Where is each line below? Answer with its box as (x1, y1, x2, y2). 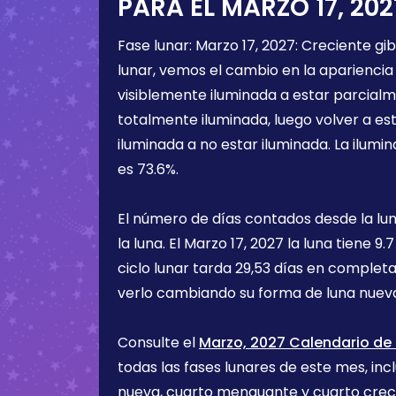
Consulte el (118, 332, 199, 353)
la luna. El (118, 233, 184, 254)
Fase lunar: (118, 35, 195, 56)
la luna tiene (284, 233, 375, 254)
